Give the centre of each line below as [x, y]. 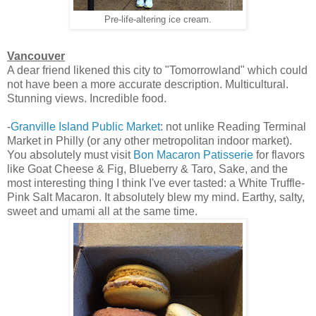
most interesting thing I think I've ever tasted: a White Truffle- [156, 183]
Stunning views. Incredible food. [87, 98]
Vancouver [36, 56]
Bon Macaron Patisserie [193, 154]
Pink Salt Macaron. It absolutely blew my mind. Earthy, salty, [156, 197]
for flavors [279, 154]
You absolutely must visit [70, 154]
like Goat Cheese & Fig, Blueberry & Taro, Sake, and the [147, 169]
